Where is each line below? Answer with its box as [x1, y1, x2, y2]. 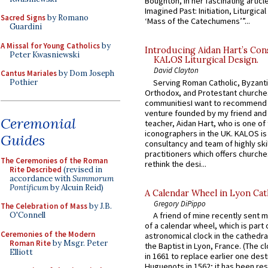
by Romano [45, 13, 89, 23]
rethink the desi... [145, 158, 206, 169]
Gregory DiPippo [154, 198, 206, 208]
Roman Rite [10, 237, 51, 248]
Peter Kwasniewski [10, 49, 80, 60]
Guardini [10, 22, 42, 32]
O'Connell [10, 210, 45, 220]
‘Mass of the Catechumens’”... [145, 16, 250, 27]
